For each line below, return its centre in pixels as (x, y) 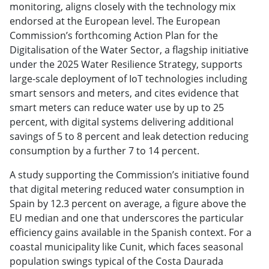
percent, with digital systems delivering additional (122, 122)
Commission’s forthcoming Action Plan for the (114, 35)
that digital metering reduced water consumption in (127, 189)
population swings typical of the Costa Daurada (116, 261)
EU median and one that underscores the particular (127, 218)
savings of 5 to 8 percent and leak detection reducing (129, 136)
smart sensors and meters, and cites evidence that (124, 93)
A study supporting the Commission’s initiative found (129, 174)
